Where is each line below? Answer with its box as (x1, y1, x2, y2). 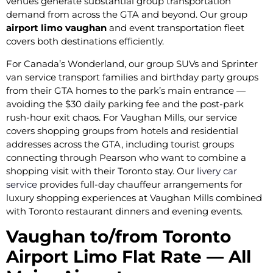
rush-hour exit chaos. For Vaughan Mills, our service (6, 111, 237, 123)
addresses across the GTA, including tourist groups (6, 138, 234, 150)
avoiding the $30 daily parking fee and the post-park (6, 97, 244, 110)
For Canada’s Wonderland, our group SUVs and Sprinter (6, 57, 258, 69)
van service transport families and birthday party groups (6, 71, 258, 83)
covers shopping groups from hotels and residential (6, 124, 238, 136)
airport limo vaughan (6, 22, 107, 34)
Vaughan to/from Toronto (6, 226, 231, 247)
